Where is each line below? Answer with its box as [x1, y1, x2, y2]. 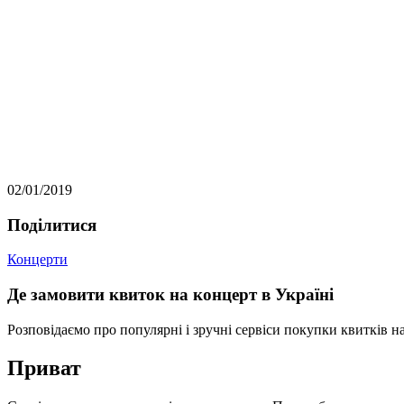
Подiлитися [7, 215, 96, 234]
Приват [7, 355, 81, 380]
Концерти [7, 252, 68, 268]
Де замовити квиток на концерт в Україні [7, 285, 334, 305]
